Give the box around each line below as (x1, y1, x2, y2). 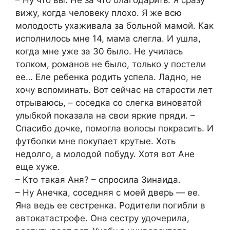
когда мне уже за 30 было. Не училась (15, 46, 183, 57)
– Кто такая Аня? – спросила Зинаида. (15, 175, 181, 185)
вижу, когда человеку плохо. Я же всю (15, 8, 182, 18)
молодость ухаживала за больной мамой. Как (15, 21, 214, 31)
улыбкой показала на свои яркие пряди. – (15, 110, 195, 121)
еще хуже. (15, 162, 60, 172)
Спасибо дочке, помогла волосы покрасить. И (15, 123, 214, 134)
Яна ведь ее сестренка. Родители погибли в (15, 200, 205, 211)
